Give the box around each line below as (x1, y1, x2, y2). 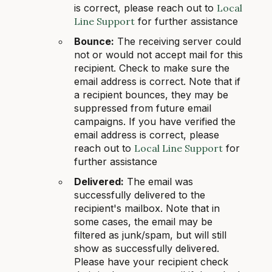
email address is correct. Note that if (74, 75, 240, 87)
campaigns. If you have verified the (74, 115, 236, 127)
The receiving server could (114, 35, 241, 47)
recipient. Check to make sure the (74, 61, 229, 74)
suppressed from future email (74, 101, 211, 114)
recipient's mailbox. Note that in (74, 202, 220, 215)
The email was (124, 175, 193, 188)
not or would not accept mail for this (74, 48, 243, 61)
